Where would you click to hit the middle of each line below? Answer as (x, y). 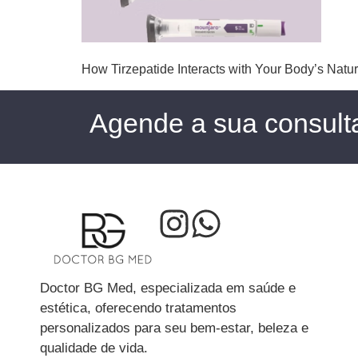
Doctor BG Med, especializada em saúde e (168, 288)
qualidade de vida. (94, 348)
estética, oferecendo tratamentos (138, 308)
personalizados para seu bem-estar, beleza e (174, 328)
